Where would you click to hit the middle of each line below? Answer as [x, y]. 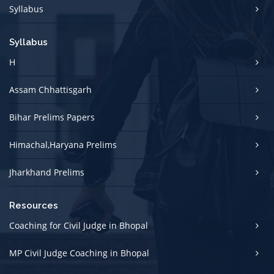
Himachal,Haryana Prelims [63, 144]
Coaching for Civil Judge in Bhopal [79, 225]
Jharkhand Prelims [47, 172]
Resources [34, 205]
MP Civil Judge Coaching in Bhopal [79, 253]
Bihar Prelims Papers [52, 117]
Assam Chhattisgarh [50, 89]
